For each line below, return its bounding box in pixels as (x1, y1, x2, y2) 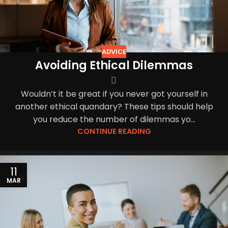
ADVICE (102, 47, 126, 56)
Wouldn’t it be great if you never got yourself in (20, 88, 208, 100)
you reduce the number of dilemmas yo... (33, 113, 195, 126)
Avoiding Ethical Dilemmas (35, 58, 193, 74)
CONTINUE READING (77, 126, 151, 137)
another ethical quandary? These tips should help (15, 101, 213, 113)
